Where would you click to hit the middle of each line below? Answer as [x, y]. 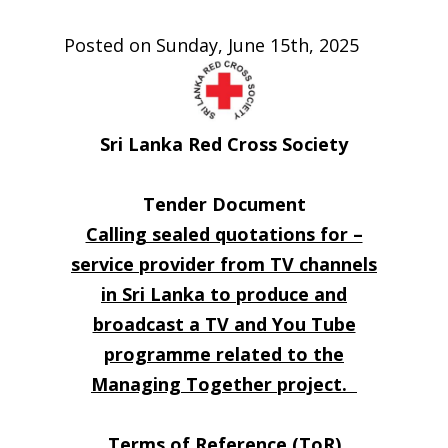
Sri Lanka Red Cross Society [224, 144]
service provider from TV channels [224, 264]
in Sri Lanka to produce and [224, 294]
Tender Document [224, 204]
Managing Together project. [221, 384]
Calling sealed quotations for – [224, 234]
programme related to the [224, 354]
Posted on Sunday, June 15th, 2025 [211, 45]
